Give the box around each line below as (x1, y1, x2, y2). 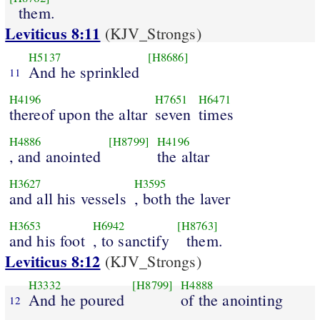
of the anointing (181, 289, 283, 310)
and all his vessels (9, 187, 126, 209)
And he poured (29, 289, 125, 310)
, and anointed (9, 145, 101, 166)
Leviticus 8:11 (5, 21, 101, 46)
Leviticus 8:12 (5, 249, 101, 274)
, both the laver (134, 187, 231, 209)
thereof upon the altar (9, 103, 148, 124)
